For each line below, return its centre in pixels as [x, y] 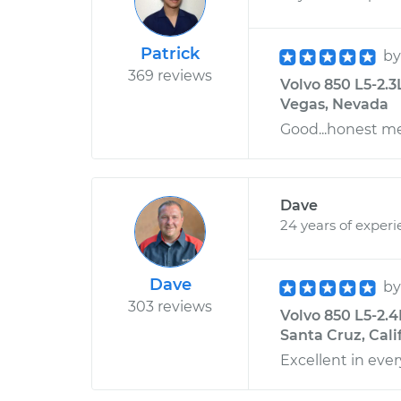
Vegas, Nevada [334, 104]
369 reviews [170, 76]
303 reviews [170, 307]
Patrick [170, 54]
